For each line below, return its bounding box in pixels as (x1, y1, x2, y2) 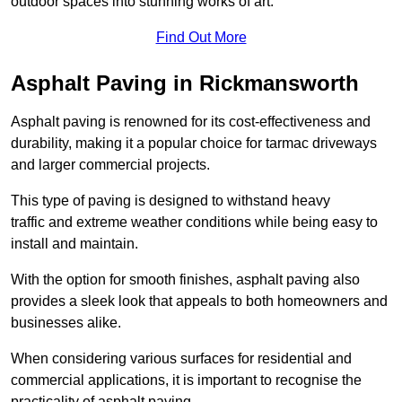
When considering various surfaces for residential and (11, 350, 352, 366)
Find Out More (155, 29, 247, 45)
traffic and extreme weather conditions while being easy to (11, 214, 378, 230)
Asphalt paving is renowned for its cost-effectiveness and (11, 113, 371, 129)
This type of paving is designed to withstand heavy (11, 192, 330, 208)
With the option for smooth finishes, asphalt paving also (11, 271, 360, 287)
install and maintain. (11, 235, 138, 251)
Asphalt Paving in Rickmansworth (11, 70, 359, 95)
